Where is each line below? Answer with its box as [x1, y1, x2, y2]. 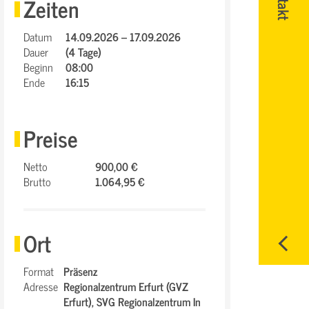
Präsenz [63, 262, 97, 280]
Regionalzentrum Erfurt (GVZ [63, 277, 188, 295]
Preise [23, 120, 78, 156]
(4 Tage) [66, 43, 101, 61]
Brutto [23, 172, 51, 190]
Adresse [23, 277, 58, 295]
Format [23, 262, 54, 280]
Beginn [23, 58, 53, 76]
